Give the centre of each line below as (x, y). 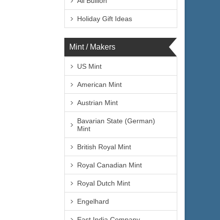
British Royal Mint (104, 147)
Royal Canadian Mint (110, 165)
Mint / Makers (92, 47)
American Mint (99, 84)
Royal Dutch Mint (104, 183)
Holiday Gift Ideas (105, 19)
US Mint (89, 66)
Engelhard (93, 201)
